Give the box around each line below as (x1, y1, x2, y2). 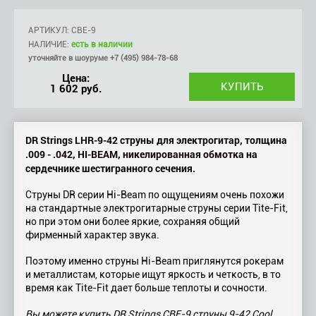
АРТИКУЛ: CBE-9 (28, 25, 96, 35)
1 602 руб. (50, 81, 102, 95)
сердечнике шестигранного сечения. (25, 162, 195, 175)
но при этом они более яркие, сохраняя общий (25, 216, 240, 227)
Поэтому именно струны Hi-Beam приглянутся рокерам (25, 255, 284, 267)
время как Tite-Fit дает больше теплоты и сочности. (25, 282, 267, 293)
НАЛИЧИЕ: (28, 39, 71, 49)
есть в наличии (71, 39, 133, 49)
